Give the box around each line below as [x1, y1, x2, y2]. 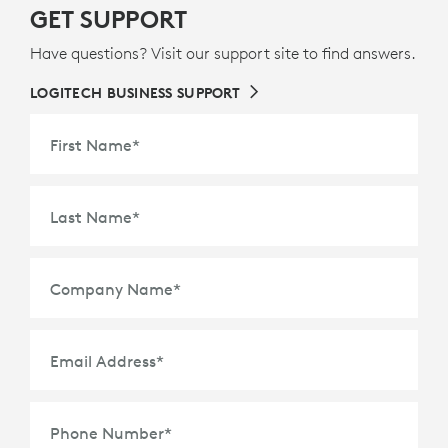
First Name [50, 135, 132, 156]
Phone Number [50, 423, 164, 444]
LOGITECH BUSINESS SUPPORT [30, 84, 240, 103]
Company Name [50, 279, 173, 300]
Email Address [50, 351, 156, 372]
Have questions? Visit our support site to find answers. [30, 43, 416, 64]
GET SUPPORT [30, 4, 187, 35]
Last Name [50, 207, 132, 228]
